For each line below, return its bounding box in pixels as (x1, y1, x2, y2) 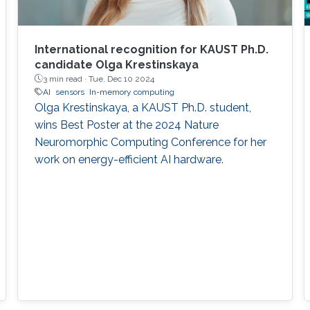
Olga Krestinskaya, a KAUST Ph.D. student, (34, 100, 251, 114)
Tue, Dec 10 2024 (88, 73, 154, 84)
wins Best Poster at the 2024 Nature (34, 118, 219, 131)
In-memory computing (89, 86, 174, 97)
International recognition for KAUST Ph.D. (34, 42, 268, 56)
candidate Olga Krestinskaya (34, 57, 199, 71)
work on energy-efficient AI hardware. (34, 152, 224, 166)
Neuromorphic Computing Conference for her (34, 135, 266, 149)
